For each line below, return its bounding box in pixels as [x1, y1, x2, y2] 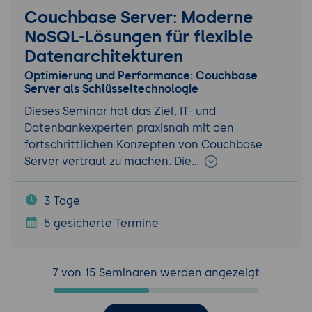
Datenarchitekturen [24, 45, 183, 66]
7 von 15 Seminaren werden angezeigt [52, 265, 260, 279]
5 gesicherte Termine [44, 216, 159, 230]
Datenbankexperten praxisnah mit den [24, 120, 234, 134]
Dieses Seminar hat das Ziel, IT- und [24, 104, 216, 118]
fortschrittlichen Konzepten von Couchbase [24, 137, 263, 151]
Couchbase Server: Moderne [24, 6, 253, 27]
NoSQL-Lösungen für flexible [24, 26, 253, 47]
